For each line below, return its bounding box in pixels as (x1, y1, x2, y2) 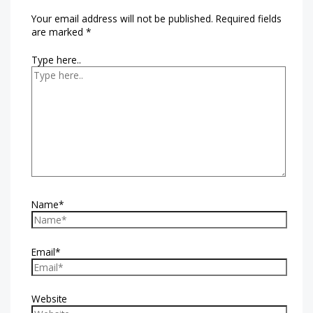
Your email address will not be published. (31, 12, 213, 26)
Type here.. (31, 52, 81, 66)
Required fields (215, 12, 282, 26)
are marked (31, 25, 86, 39)
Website (31, 292, 67, 306)
